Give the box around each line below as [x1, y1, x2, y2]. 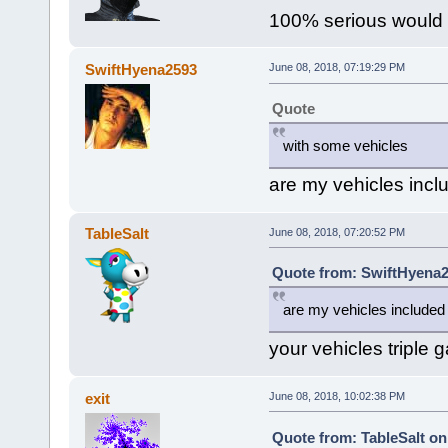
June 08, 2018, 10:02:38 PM [268, 389, 405, 402]
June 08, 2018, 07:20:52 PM [268, 225, 405, 238]
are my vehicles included [282, 301, 445, 319]
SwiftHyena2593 [85, 61, 198, 79]
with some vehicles [282, 137, 408, 155]
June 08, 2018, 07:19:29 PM [268, 61, 405, 74]
